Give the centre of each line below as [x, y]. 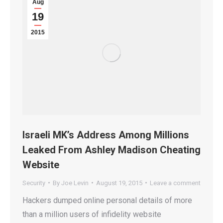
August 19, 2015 [119, 183]
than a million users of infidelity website [92, 214]
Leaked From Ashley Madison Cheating [111, 150]
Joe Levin [75, 183]
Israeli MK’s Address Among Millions [106, 135]
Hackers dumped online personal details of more [107, 200]
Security [34, 183]
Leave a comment [175, 183]
